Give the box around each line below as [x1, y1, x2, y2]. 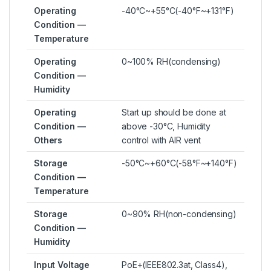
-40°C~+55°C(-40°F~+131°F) [122, 5, 234, 16]
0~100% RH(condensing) [122, 56, 221, 67]
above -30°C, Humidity [122, 121, 211, 132]
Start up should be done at [122, 107, 226, 118]
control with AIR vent [122, 135, 201, 146]
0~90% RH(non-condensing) [122, 209, 237, 220]
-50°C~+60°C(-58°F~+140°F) [122, 158, 237, 169]
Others [34, 135, 63, 146]
